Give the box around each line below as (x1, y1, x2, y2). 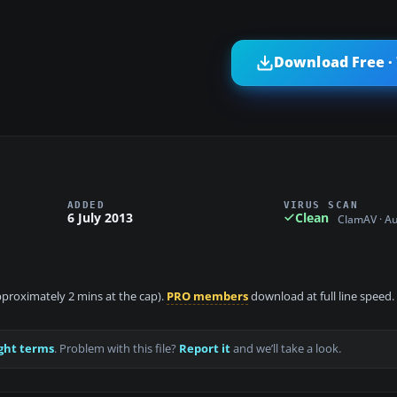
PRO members (167, 289, 248, 305)
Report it (179, 341, 230, 357)
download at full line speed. (248, 289, 394, 305)
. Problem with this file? (54, 341, 179, 357)
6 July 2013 (67, 208, 133, 226)
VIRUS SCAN (283, 198, 359, 210)
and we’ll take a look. (230, 341, 341, 357)
